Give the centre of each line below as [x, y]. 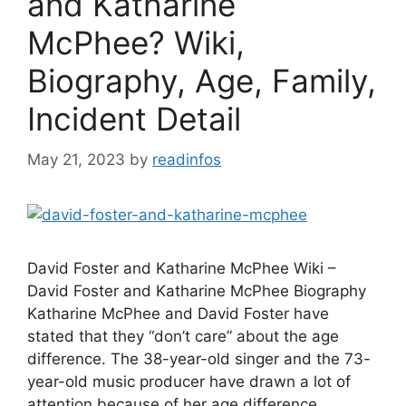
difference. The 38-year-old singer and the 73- [199, 358]
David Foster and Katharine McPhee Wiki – [182, 268]
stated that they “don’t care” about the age [183, 336]
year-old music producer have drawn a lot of [189, 381]
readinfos [187, 159]
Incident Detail [134, 119]
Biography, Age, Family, [202, 81]
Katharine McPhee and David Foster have [178, 313]
